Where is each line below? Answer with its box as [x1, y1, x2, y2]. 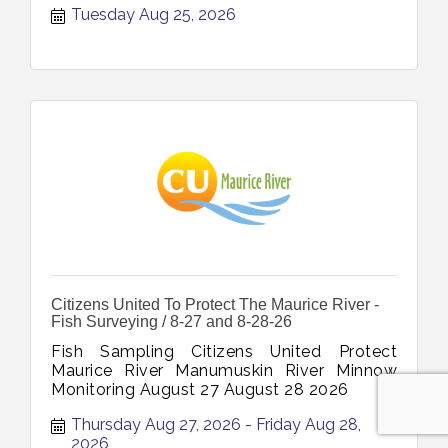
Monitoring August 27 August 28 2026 [51, 380, 349, 400]
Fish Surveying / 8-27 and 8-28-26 [51, 313, 292, 331]
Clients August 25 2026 [51, 7, 233, 27]
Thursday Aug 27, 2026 [71, 415, 241, 435]
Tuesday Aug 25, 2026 [71, 5, 236, 25]
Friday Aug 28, [256, 415, 361, 435]
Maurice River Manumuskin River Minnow [51, 361, 397, 381]
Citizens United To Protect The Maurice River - [51, 296, 379, 314]
